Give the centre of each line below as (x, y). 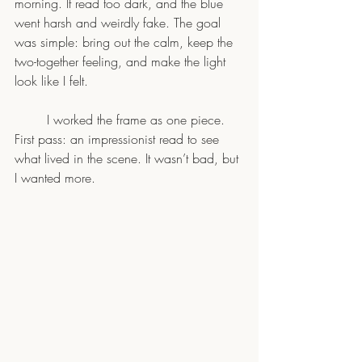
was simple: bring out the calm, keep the (126, 42)
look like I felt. (51, 80)
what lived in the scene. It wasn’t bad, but (128, 158)
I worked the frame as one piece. (31, 119)
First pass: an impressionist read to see (119, 139)
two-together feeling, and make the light (122, 61)
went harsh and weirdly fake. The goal (120, 22)
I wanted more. (55, 177)
